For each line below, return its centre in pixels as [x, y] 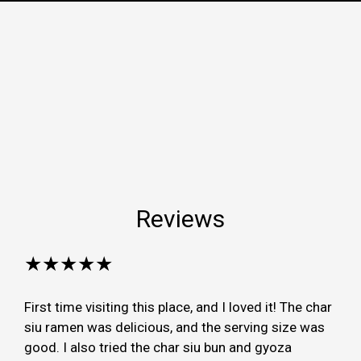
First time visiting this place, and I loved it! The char [178, 307]
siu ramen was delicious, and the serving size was [174, 327]
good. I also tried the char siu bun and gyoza [158, 347]
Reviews [180, 218]
